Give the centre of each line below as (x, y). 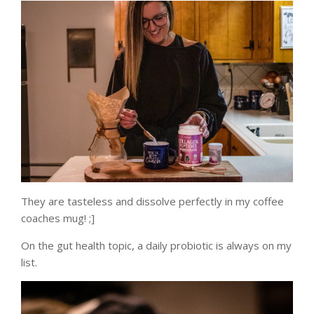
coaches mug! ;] (58, 218)
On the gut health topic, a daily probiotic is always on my (156, 245)
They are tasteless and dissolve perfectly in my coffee (152, 201)
